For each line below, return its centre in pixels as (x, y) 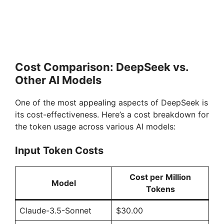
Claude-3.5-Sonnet (55, 210)
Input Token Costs (59, 150)
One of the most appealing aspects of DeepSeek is (111, 102)
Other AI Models (58, 80)
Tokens (160, 189)
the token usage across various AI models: (95, 126)
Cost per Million (160, 177)
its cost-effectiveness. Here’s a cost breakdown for (112, 114)
